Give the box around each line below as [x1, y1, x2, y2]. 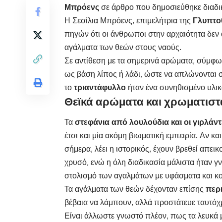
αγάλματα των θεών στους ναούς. [64, 42, 181, 53]
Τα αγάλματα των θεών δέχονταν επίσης [64, 183, 206, 194]
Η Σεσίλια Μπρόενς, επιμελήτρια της [64, 15, 193, 26]
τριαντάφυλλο [74, 82, 126, 93]
